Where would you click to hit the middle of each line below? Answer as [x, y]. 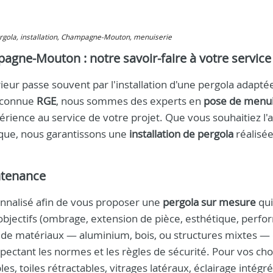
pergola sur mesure [209, 202]
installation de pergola [181, 134]
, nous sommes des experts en [130, 101]
